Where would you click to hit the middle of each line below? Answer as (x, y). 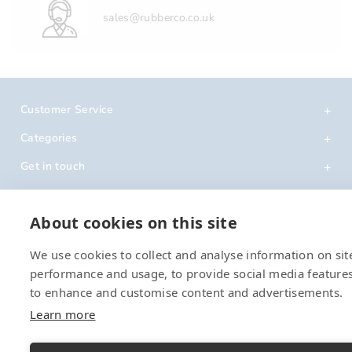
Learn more (63, 314)
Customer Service (67, 109)
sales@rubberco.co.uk (159, 18)
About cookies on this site (134, 223)
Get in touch (53, 166)
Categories (49, 137)
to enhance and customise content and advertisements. (187, 292)
